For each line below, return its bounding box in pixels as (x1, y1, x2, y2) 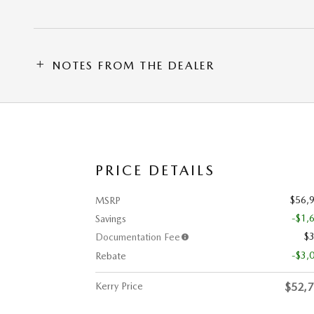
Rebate (95, 250, 126, 261)
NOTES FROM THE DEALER (52, 58, 215, 72)
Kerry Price (95, 280, 143, 292)
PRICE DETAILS (95, 161, 215, 179)
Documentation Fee (95, 231, 180, 243)
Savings (95, 212, 126, 224)
